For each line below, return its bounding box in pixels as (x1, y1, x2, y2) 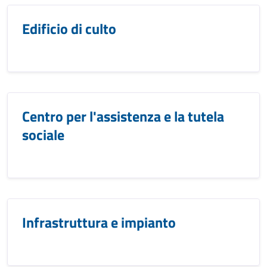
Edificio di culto (22, 18, 116, 39)
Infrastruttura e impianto (22, 212, 176, 233)
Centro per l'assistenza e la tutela (22, 105, 224, 127)
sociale (22, 124, 64, 145)
